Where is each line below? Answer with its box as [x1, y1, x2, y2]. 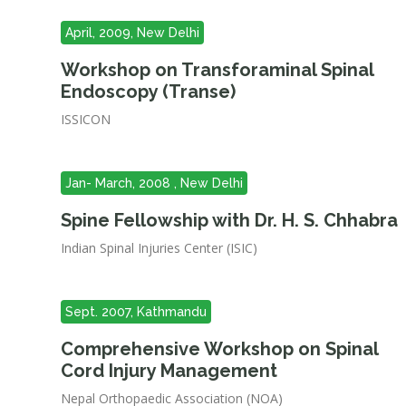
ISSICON [61, 111, 111, 128]
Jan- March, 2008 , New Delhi [65, 176, 244, 190]
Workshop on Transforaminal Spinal [61, 59, 374, 81]
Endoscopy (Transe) [61, 81, 237, 102]
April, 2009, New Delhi [65, 25, 200, 40]
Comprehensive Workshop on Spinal [61, 338, 379, 360]
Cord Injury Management [61, 360, 278, 382]
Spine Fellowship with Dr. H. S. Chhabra [61, 209, 399, 231]
